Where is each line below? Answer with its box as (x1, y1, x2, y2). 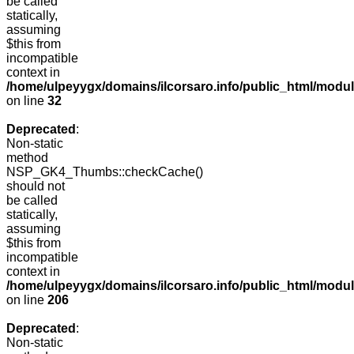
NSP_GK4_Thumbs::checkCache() (6, 165, 203, 179)
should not (6, 179, 65, 194)
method (6, 151, 48, 165)
